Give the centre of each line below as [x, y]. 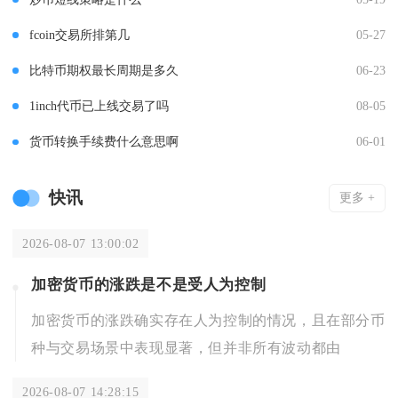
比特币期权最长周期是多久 [103, 71]
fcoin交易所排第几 [79, 35]
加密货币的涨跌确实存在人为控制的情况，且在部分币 [208, 320]
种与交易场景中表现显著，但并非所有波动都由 [186, 347]
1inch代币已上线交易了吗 [99, 106]
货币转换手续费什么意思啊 [103, 142]
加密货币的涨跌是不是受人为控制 [149, 284]
